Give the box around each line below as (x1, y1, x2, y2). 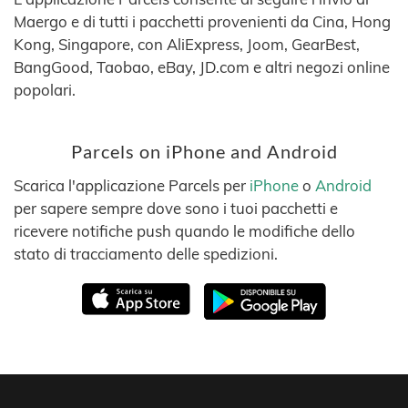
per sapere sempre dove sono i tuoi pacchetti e (14, 199, 338, 218)
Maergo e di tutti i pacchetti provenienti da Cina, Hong (14, 12, 391, 31)
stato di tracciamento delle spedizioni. (14, 244, 278, 263)
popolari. (14, 80, 76, 99)
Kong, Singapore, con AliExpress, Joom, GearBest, (14, 35, 360, 54)
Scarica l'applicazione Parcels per (14, 176, 250, 195)
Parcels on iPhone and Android (70, 141, 338, 162)
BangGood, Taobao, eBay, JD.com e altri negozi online (14, 57, 390, 76)
